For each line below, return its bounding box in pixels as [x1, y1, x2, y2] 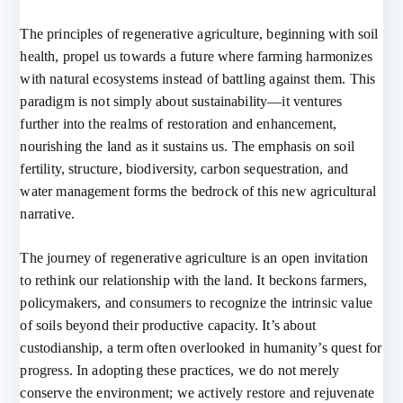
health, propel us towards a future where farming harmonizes [20, 49, 372, 64]
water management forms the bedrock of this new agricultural [20, 184, 376, 199]
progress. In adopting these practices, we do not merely [20, 363, 340, 378]
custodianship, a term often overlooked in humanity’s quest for [20, 340, 382, 355]
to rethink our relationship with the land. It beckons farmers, [20, 273, 368, 288]
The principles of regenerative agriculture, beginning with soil [20, 26, 379, 41]
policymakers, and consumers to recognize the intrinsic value [20, 295, 373, 310]
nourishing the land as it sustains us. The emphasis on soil [20, 139, 354, 154]
